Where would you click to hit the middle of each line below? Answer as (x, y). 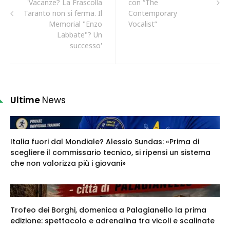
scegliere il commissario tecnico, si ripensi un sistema (110, 152)
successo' (86, 45)
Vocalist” (143, 24)
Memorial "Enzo (75, 24)
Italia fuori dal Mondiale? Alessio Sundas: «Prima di (105, 141)
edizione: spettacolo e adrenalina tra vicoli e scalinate (112, 221)
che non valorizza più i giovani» (68, 163)
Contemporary (153, 13)
